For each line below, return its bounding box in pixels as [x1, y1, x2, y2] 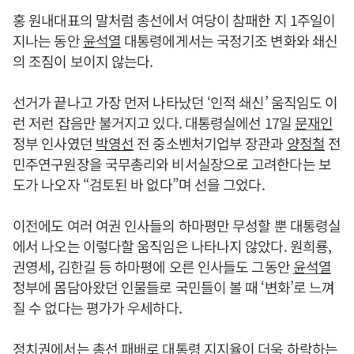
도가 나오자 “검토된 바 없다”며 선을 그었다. [13, 174, 268, 194]
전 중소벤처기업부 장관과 [134, 133, 287, 153]
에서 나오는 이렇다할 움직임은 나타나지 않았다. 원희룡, [13, 235, 332, 256]
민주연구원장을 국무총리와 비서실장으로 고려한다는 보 [13, 153, 331, 174]
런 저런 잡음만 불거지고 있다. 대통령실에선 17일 [13, 112, 295, 133]
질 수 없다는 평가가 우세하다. [13, 297, 182, 318]
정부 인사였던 [13, 133, 96, 153]
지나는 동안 [13, 30, 83, 51]
